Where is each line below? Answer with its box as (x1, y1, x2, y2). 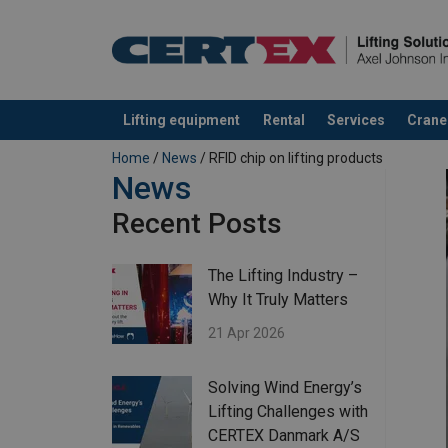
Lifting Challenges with (208, 402, 368, 422)
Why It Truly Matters (208, 290, 348, 310)
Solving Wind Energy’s (208, 378, 362, 398)
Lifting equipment (123, 111, 241, 128)
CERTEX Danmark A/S (208, 426, 360, 446)
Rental (262, 111, 305, 128)
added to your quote (112, 130, 252, 150)
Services (326, 111, 385, 128)
